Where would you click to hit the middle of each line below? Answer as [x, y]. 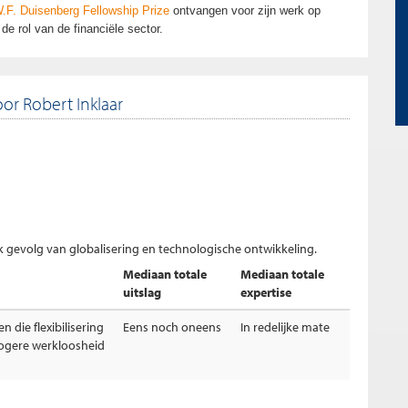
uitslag [142, 292]
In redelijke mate [285, 327]
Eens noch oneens [172, 327]
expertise [266, 292]
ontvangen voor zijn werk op [245, 10]
